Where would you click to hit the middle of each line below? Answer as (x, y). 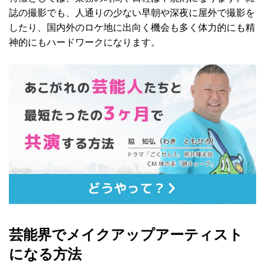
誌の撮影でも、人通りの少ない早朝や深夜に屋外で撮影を (132, 12)
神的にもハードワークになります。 (85, 42)
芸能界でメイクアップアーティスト (126, 235)
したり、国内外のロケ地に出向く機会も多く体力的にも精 (132, 27)
